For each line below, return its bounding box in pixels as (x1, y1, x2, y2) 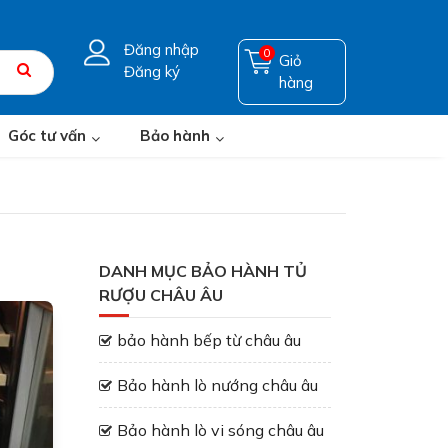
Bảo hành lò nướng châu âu (116, 375, 318, 395)
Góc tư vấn (8, 126, 86, 145)
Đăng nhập (123, 40, 199, 59)
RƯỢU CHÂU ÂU (98, 285, 223, 305)
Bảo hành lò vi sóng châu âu (116, 420, 324, 440)
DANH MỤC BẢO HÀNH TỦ (98, 261, 307, 281)
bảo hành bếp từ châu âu (116, 330, 301, 350)
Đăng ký (123, 62, 180, 81)
